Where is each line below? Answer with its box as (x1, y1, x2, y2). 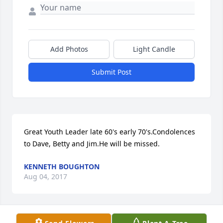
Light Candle (133, 44, 175, 54)
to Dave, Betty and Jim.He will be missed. (24, 139, 160, 149)
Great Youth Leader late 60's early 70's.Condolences (24, 127, 195, 137)
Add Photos (50, 44, 88, 54)
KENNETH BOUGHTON (24, 162, 100, 172)
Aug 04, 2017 (24, 172, 67, 182)
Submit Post (92, 67, 131, 77)
